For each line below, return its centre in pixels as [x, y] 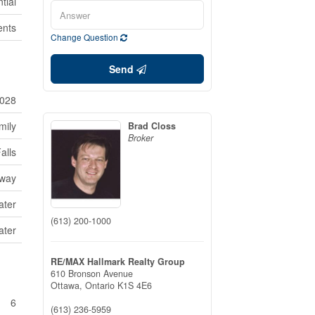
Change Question [85, 37]
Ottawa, [68, 285]
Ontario [100, 285]
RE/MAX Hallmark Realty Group [118, 261]
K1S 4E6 [135, 285]
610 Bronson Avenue [92, 273]
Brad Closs [152, 126]
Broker [141, 138]
